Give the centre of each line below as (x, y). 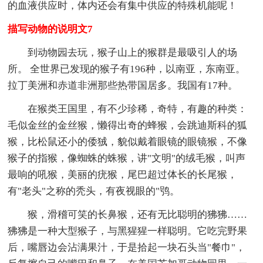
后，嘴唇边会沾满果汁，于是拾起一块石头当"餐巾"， (127, 248)
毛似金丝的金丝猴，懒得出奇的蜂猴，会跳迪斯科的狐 (128, 126)
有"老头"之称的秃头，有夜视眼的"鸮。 (94, 191)
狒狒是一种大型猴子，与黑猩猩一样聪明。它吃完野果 (128, 231)
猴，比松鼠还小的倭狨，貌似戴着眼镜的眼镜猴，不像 (128, 142)
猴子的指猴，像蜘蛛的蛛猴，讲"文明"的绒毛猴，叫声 (127, 159)
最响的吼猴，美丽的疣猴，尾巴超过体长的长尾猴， (123, 175)
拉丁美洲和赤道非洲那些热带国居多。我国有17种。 (123, 86)
